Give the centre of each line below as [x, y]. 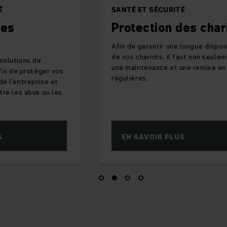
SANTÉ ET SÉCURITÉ [148, 10]
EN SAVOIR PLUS [153, 137]
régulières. [130, 78]
